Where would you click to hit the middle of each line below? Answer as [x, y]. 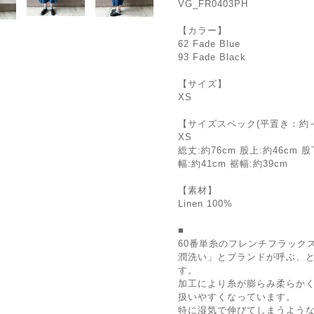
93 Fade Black [212, 57]
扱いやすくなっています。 [237, 297]
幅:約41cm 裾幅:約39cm [233, 164]
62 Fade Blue [209, 44]
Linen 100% [205, 204]
